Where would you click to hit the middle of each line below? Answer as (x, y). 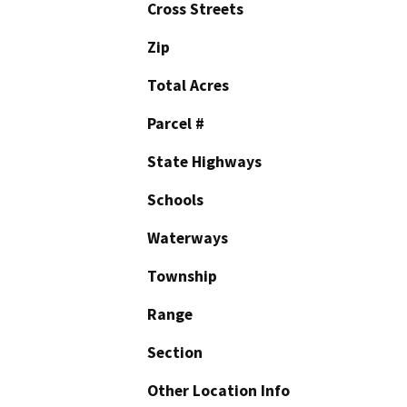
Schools (175, 199)
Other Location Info (218, 390)
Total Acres (188, 85)
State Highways (204, 161)
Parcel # (176, 123)
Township (182, 276)
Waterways (188, 238)
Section (175, 352)
